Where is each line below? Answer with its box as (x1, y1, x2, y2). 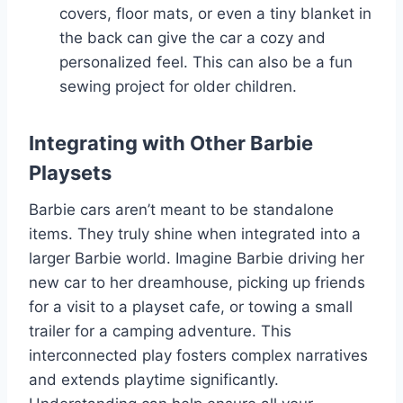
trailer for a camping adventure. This (29, 321, 291, 340)
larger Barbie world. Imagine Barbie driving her (29, 248, 364, 267)
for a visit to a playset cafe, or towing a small (29, 297, 353, 316)
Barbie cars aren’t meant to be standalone (29, 200, 334, 219)
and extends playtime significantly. (29, 370, 279, 389)
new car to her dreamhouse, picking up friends (29, 273, 365, 291)
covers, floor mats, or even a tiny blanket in (59, 4, 372, 22)
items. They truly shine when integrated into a (29, 224, 361, 243)
